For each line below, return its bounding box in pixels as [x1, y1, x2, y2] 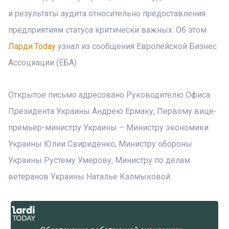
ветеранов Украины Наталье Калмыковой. [8, 172, 172, 181]
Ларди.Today [8, 41, 56, 51]
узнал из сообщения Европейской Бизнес [56, 41, 217, 51]
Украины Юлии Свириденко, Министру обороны [8, 139, 192, 149]
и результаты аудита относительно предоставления [8, 9, 205, 18]
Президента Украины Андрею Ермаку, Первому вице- [8, 106, 217, 116]
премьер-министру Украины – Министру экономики [8, 123, 209, 132]
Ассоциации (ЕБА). [8, 58, 78, 67]
